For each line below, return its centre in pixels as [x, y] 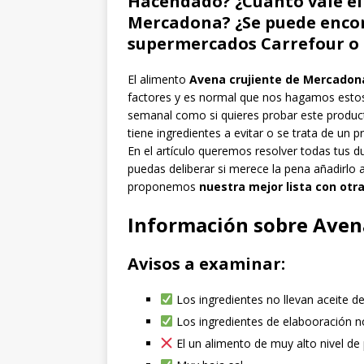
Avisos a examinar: [206, 263]
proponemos [163, 186]
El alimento [158, 79]
